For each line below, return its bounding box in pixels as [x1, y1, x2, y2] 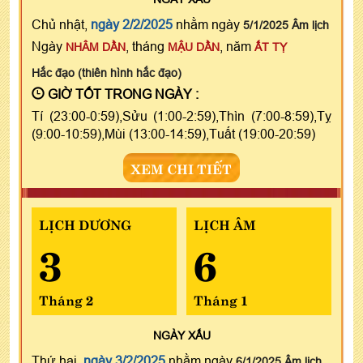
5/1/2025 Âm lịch [243, 18, 329, 32]
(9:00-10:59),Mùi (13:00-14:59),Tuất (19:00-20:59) [32, 126, 315, 141]
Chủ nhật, [32, 16, 91, 32]
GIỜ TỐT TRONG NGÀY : [45, 86, 199, 101]
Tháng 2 [39, 288, 93, 309]
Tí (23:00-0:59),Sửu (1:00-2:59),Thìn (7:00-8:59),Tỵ [32, 108, 331, 123]
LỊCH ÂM [193, 213, 256, 233]
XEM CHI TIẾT [131, 157, 232, 177]
